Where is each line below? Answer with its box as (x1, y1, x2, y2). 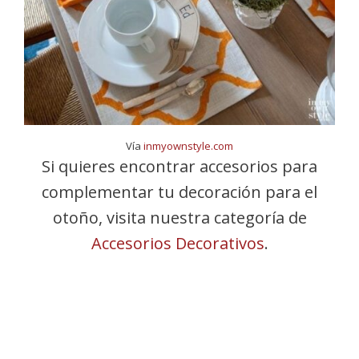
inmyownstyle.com (143, 139, 233, 153)
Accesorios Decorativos (91, 232, 264, 254)
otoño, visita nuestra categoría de (52, 207, 307, 228)
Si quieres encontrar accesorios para (42, 155, 317, 177)
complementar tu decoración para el (42, 181, 317, 203)
